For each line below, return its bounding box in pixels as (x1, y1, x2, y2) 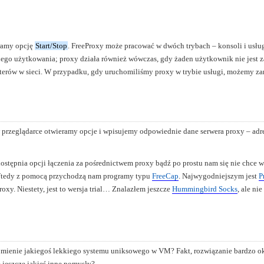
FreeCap (152, 171, 179, 180)
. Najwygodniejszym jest (179, 171, 259, 180)
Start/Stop (35, 41, 67, 50)
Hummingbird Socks (172, 184, 237, 193)
